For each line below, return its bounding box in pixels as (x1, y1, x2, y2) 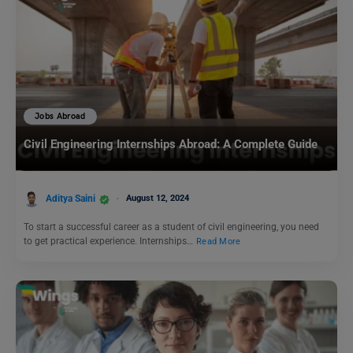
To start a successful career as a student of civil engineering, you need (24, 221, 319, 232)
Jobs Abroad (35, 111, 86, 122)
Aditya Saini (46, 193, 95, 205)
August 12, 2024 (126, 193, 189, 204)
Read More (196, 236, 241, 247)
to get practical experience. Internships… (24, 236, 195, 247)
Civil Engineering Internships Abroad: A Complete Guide (24, 137, 321, 152)
